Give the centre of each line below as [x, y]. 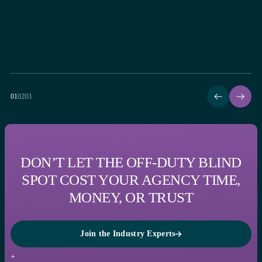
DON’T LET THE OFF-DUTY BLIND [131, 162]
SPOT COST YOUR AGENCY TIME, [131, 180]
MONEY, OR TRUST [131, 197]
